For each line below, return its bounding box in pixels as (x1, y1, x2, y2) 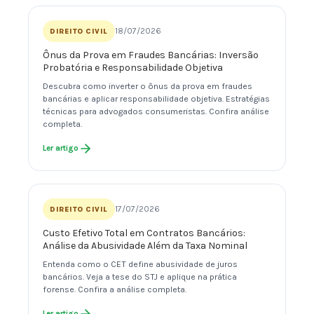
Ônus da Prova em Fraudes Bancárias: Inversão (43, 49, 259, 62)
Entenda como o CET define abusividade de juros (43, 259, 238, 270)
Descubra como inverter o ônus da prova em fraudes (43, 81, 252, 92)
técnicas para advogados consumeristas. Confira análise (43, 107, 269, 117)
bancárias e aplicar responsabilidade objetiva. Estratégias (43, 94, 270, 104)
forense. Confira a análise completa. (43, 285, 186, 295)
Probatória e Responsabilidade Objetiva (43, 62, 223, 74)
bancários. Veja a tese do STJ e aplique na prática (43, 272, 237, 282)
